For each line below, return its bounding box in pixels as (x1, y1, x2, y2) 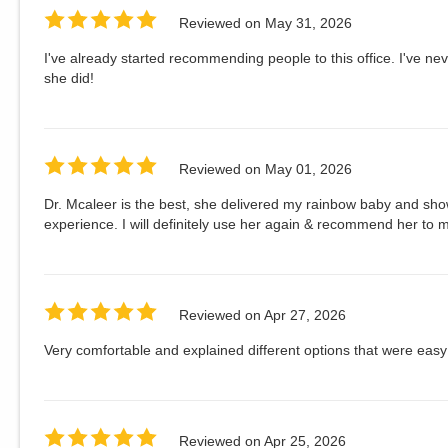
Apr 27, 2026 (264, 306, 346, 323)
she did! (44, 70, 94, 87)
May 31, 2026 (265, 14, 352, 31)
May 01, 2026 (265, 160, 352, 177)
